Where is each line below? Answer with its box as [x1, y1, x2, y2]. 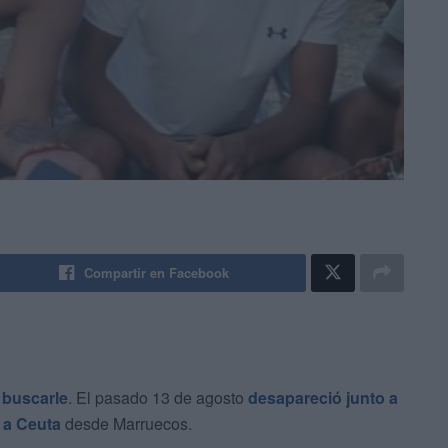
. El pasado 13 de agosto [68, 386, 248, 410]
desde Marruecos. [61, 412, 192, 436]
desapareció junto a [248, 386, 398, 410]
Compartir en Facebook [84, 263, 230, 283]
